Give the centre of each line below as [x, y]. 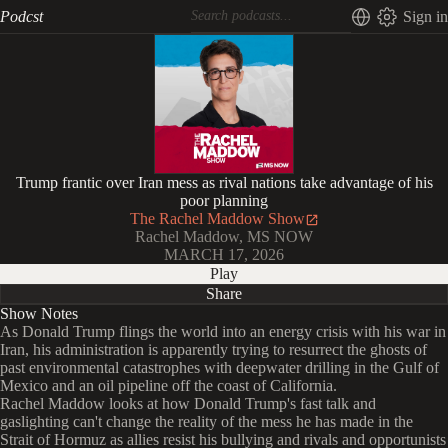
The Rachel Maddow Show [217, 218]
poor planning [224, 200]
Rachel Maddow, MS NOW [224, 236]
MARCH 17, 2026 [224, 254]
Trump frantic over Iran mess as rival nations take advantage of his [224, 182]
